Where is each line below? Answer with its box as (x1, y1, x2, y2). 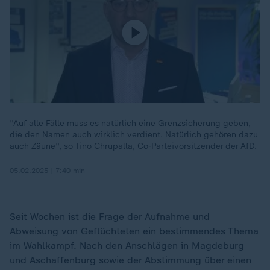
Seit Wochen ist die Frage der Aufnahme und (10, 211, 210, 222)
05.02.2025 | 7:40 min (10, 166, 85, 175)
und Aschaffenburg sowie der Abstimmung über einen (10, 254, 251, 266)
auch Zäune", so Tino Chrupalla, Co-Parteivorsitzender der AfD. (10, 141, 257, 151)
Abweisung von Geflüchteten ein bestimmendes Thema (10, 225, 259, 237)
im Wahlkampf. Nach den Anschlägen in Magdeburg (10, 240, 244, 251)
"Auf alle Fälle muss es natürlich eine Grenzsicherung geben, (10, 118, 251, 128)
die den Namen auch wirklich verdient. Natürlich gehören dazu (10, 130, 258, 140)
